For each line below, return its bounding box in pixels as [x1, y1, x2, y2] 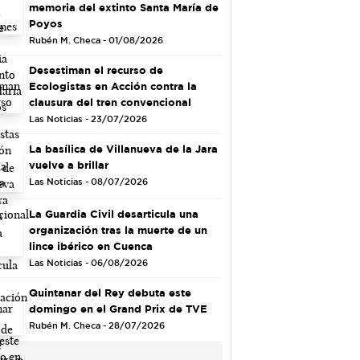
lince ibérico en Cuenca [28, 239, 153, 252]
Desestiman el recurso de [28, 63, 163, 76]
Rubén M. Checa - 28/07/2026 [28, 320, 165, 330]
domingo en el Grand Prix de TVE [28, 302, 207, 314]
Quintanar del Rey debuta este [28, 286, 191, 298]
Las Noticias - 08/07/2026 [28, 176, 148, 186]
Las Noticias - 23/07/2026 [28, 113, 147, 124]
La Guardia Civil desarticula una [28, 207, 198, 219]
